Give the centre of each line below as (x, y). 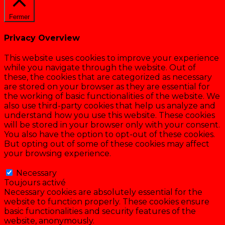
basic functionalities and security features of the (100, 211)
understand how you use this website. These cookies (109, 115)
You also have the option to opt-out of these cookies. (109, 134)
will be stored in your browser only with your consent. (112, 125)
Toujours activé (35, 182)
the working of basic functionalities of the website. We (112, 96)
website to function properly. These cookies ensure (107, 201)
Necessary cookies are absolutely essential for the (103, 192)
